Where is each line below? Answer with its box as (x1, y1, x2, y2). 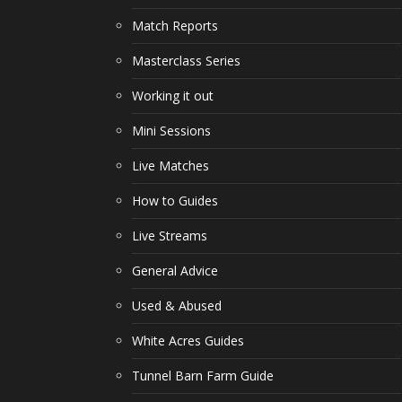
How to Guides (132, 192, 218, 209)
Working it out (132, 87, 214, 104)
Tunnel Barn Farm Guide (132, 367, 274, 384)
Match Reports (132, 17, 218, 34)
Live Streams (132, 227, 207, 244)
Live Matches (132, 157, 209, 174)
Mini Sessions (132, 122, 211, 139)
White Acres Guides (132, 332, 244, 349)
